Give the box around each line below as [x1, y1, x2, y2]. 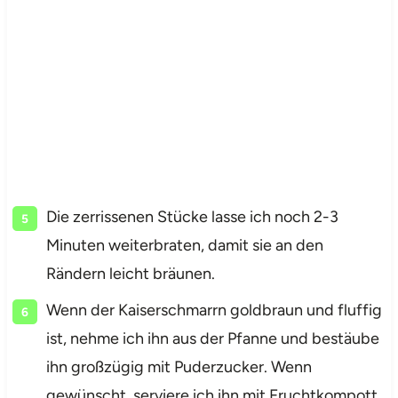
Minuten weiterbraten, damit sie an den [45, 235, 323, 255]
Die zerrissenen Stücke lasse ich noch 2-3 [45, 206, 338, 227]
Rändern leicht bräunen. [45, 263, 215, 283]
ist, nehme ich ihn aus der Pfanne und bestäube [45, 328, 379, 348]
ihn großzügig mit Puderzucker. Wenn [45, 356, 312, 377]
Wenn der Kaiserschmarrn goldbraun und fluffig [45, 299, 382, 320]
